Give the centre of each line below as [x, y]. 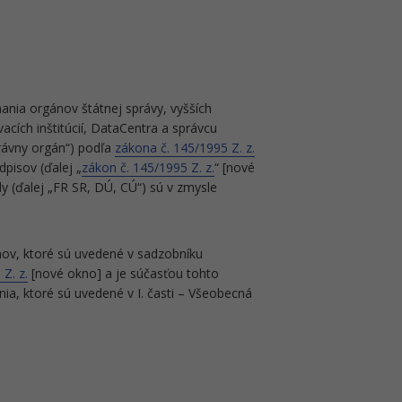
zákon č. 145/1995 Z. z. [148, 167]
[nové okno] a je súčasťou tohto [123, 273]
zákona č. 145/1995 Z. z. [185, 148]
